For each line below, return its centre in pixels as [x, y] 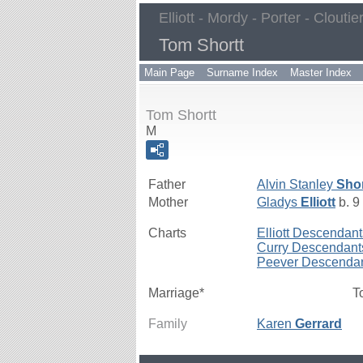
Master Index [321, 73]
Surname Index [242, 73]
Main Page [169, 73]
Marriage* [176, 293]
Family [168, 324]
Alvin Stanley [297, 184]
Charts [167, 233]
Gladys [279, 202]
